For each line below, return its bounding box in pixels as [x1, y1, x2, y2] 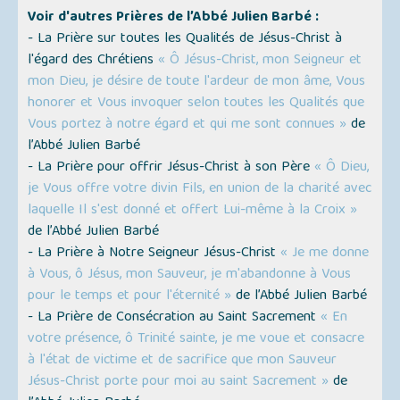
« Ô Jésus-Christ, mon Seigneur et [158, 48, 362, 74]
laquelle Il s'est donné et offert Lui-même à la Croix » [28, 198, 358, 224]
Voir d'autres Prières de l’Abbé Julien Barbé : [28, 5, 320, 31]
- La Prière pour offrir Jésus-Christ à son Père [28, 155, 315, 181]
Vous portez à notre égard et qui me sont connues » [28, 112, 347, 138]
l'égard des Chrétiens [28, 48, 159, 74]
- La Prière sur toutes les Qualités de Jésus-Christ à [28, 27, 343, 53]
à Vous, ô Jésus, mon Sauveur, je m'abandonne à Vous [28, 262, 352, 288]
